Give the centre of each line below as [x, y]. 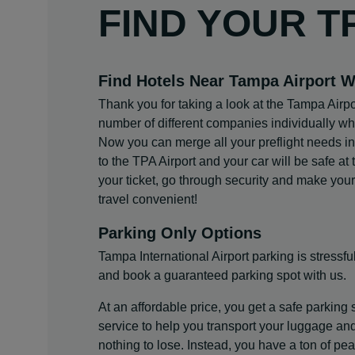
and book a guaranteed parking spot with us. [224, 275]
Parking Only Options [180, 233]
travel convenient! [148, 199]
